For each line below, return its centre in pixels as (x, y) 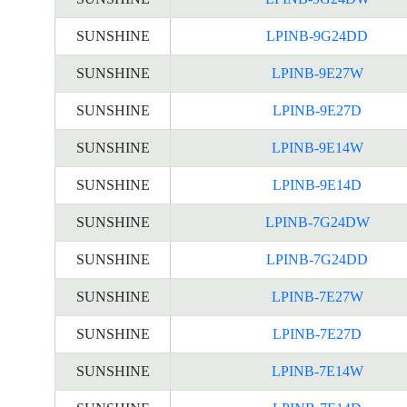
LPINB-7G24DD (317, 259)
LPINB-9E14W (317, 148)
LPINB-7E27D (317, 334)
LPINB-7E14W (317, 371)
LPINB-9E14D (317, 185)
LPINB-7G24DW (317, 222)
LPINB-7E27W (317, 297)
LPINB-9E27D (317, 110)
